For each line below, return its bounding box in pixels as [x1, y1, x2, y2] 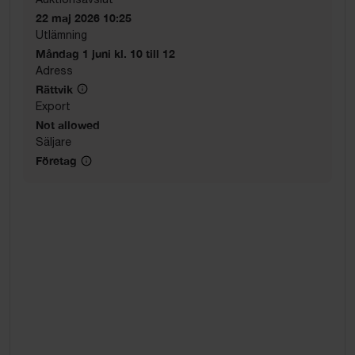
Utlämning [36, 28, 87, 41]
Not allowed [36, 118, 100, 132]
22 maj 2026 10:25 [36, 10, 132, 25]
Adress [36, 63, 73, 77]
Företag [36, 154, 77, 168]
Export [36, 100, 71, 113]
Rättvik [36, 82, 73, 96]
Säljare [36, 136, 71, 149]
